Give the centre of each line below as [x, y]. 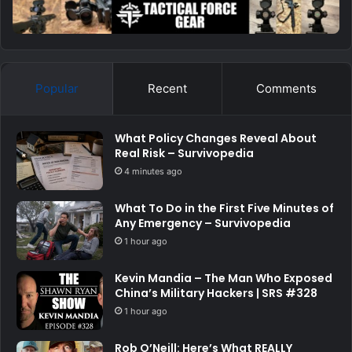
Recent [167, 89]
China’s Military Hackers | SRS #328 [216, 293]
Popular [57, 89]
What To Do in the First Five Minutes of [224, 209]
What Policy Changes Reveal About [216, 139]
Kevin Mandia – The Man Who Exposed [224, 279]
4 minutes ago [153, 172]
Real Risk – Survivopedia [184, 154]
